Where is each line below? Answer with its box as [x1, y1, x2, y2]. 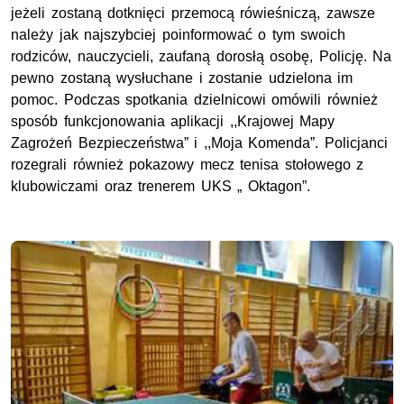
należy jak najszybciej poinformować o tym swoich [11, 26, 346, 42]
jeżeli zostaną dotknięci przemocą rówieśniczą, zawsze [11, 5, 375, 21]
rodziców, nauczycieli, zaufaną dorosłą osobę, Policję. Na [11, 48, 392, 64]
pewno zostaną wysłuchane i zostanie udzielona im [11, 69, 353, 86]
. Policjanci [315, 134, 388, 151]
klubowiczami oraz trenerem [11, 178, 201, 194]
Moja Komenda [210, 134, 311, 151]
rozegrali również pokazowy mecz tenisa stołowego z [11, 156, 364, 172]
